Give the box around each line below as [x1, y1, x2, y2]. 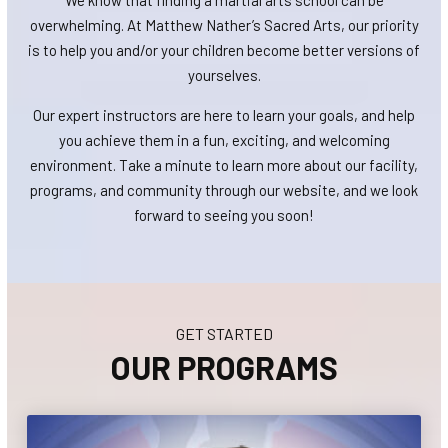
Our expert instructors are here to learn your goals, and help [33, 106, 415, 124]
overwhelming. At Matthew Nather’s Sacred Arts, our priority [29, 16, 419, 34]
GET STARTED [175, 324, 273, 343]
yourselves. [187, 66, 261, 84]
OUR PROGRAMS [110, 348, 338, 386]
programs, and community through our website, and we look [30, 181, 418, 199]
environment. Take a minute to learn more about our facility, [30, 156, 418, 174]
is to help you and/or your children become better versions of [28, 41, 420, 59]
